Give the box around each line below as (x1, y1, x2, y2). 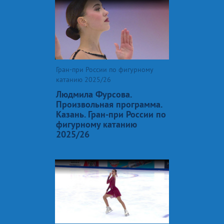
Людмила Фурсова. (56, 88, 131, 100)
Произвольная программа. (56, 98, 162, 110)
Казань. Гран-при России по (56, 108, 166, 120)
